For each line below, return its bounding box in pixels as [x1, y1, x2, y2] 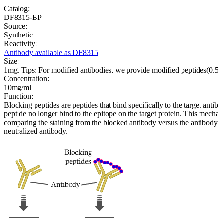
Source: [4, 21, 27, 30]
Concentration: [4, 74, 49, 83]
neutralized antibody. [4, 127, 68, 135]
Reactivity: [4, 39, 37, 48]
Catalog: [4, 4, 30, 13]
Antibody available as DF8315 [4, 48, 98, 56]
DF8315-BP [4, 13, 42, 21]
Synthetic [4, 30, 33, 39]
